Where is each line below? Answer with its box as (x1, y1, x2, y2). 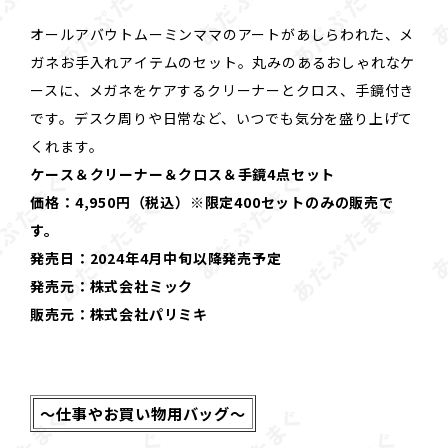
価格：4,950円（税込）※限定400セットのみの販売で (30, 191, 394, 212)
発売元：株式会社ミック (30, 275, 194, 296)
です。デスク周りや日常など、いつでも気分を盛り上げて (30, 107, 414, 128)
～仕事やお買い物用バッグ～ (40, 401, 246, 424)
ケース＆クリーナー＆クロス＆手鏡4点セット (30, 163, 336, 184)
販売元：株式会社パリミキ (30, 303, 208, 324)
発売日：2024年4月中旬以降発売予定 (30, 247, 282, 268)
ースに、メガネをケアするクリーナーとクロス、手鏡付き (30, 79, 415, 100)
